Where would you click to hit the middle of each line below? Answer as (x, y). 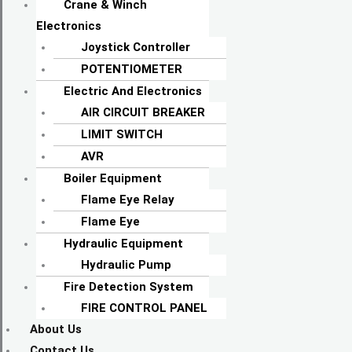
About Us (56, 330)
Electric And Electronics (132, 92)
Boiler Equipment (112, 179)
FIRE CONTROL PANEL (144, 308)
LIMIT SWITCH (122, 135)
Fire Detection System (128, 287)
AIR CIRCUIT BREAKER (143, 113)
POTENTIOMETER (132, 70)
